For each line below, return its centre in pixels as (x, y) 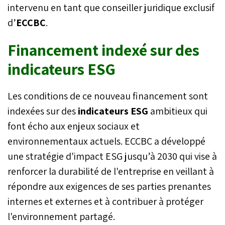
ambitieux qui (178, 111)
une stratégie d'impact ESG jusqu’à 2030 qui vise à (112, 156)
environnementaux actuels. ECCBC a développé (106, 141)
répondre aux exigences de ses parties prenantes (109, 186)
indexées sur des (43, 111)
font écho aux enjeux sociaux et (74, 126)
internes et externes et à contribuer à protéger (105, 201)
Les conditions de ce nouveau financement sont (108, 96)
